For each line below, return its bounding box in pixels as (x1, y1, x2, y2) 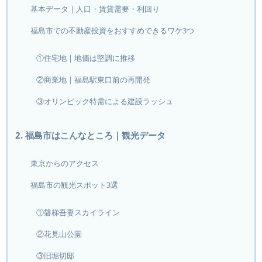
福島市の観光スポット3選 (30, 180, 119, 190)
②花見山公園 (36, 229, 82, 239)
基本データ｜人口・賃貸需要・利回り (30, 4, 160, 14)
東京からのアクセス (30, 158, 99, 168)
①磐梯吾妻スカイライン (36, 207, 120, 218)
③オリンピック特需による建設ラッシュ (36, 96, 174, 106)
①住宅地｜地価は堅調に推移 (36, 53, 136, 63)
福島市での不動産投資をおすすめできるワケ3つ (30, 25, 195, 36)
